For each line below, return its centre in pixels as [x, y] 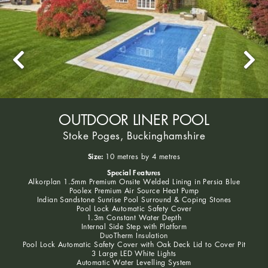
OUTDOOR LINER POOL [134, 119]
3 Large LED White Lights [134, 253]
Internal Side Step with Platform [134, 226]
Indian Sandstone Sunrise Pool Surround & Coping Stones [134, 199]
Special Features [134, 172]
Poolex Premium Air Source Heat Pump [134, 190]
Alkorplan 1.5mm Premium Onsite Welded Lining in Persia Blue [134, 181]
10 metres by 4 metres [143, 156]
